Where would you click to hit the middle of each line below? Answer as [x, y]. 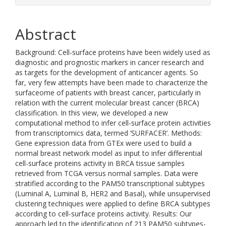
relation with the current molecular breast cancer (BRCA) [107, 103]
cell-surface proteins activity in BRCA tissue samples [100, 163]
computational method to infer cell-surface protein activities [113, 123]
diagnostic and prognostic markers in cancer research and [109, 62]
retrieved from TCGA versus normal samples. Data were [107, 173]
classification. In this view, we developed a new [92, 113]
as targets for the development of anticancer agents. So [107, 72]
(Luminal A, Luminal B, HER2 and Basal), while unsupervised [113, 193]
